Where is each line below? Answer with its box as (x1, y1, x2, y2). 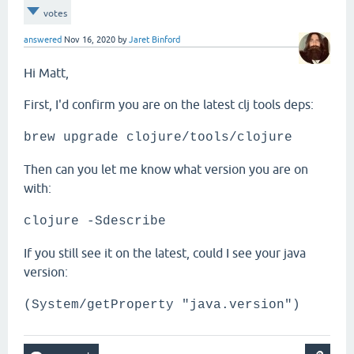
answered (24, 35, 62, 45)
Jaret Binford (129, 35, 180, 45)
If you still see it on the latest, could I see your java (24, 246, 306, 261)
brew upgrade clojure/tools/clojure (24, 130, 292, 145)
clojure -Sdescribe (24, 214, 166, 229)
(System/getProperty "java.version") (24, 298, 300, 313)
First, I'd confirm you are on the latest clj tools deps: (24, 97, 314, 112)
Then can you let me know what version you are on (24, 162, 308, 177)
